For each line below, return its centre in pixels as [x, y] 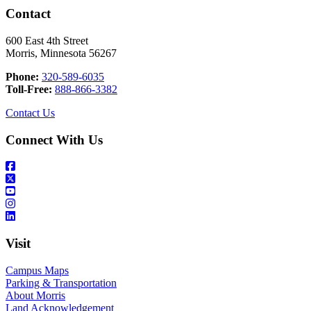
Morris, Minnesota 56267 [61, 53]
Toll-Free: [29, 89]
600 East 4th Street [47, 40]
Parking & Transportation [61, 283]
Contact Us [30, 112]
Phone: [22, 76]
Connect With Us [54, 140]
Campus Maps [37, 270]
